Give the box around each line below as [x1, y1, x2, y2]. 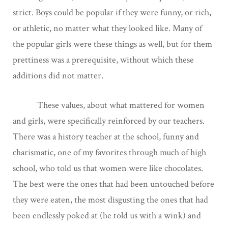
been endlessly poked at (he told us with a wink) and [13, 209, 201, 221]
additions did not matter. [13, 69, 103, 81]
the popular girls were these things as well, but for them [13, 38, 212, 50]
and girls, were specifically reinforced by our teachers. [13, 115, 205, 127]
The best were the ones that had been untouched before [13, 178, 214, 190]
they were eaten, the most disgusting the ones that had [13, 193, 208, 206]
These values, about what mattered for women [13, 99, 205, 111]
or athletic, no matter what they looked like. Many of [13, 22, 202, 34]
